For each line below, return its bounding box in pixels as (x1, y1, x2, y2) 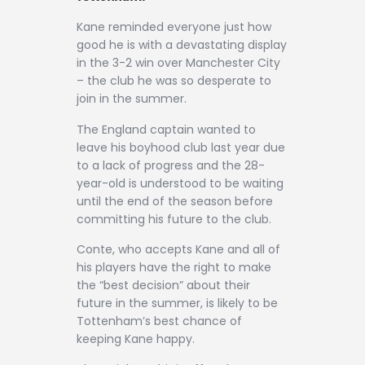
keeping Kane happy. (77, 330, 195, 347)
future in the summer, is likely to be (77, 294, 278, 311)
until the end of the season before (77, 192, 273, 209)
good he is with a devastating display (77, 37, 287, 54)
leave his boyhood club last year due (77, 139, 285, 156)
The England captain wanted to (77, 121, 256, 138)
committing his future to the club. (77, 210, 271, 227)
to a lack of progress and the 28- (77, 156, 265, 174)
